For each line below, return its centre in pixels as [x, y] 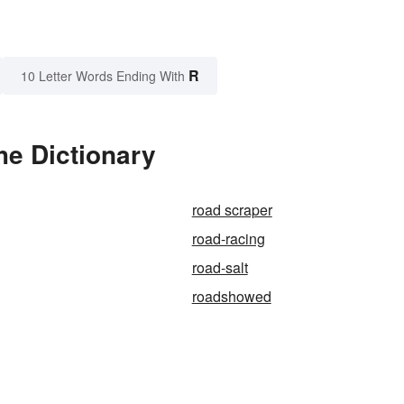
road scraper [232, 210]
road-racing [228, 239]
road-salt [220, 268]
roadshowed [231, 297]
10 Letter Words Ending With [103, 76]
